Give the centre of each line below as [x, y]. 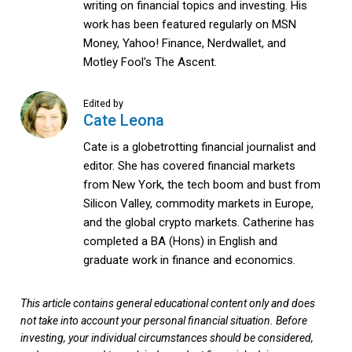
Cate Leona [124, 121]
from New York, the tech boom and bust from [202, 185]
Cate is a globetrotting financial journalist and [200, 147]
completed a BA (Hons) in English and [180, 242]
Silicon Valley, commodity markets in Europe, [198, 204]
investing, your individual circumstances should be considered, [167, 337]
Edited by [103, 103]
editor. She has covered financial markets [189, 166]
